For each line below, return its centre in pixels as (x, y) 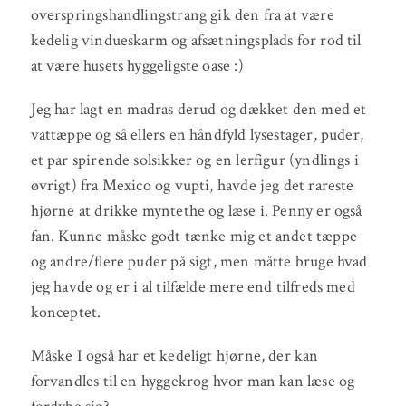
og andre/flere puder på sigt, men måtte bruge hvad (199, 262)
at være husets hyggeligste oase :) (137, 66)
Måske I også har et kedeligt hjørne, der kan (174, 356)
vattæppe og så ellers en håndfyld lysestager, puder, (197, 135)
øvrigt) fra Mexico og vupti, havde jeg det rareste (192, 186)
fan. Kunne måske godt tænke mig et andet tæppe (193, 237)
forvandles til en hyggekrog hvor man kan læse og (193, 382)
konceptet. (66, 313)
